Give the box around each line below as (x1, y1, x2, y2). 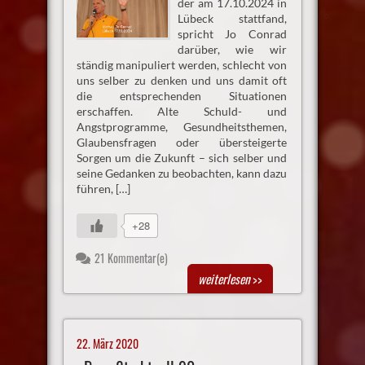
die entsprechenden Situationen (76, 89, 288, 103)
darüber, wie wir (177, 42, 288, 57)
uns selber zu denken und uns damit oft (76, 73, 288, 88)
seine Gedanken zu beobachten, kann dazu (76, 166, 288, 181)
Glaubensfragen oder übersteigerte (76, 135, 288, 150)
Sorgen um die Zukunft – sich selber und (76, 151, 288, 165)
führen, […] (76, 182, 130, 196)
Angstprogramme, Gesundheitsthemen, (76, 120, 288, 134)
